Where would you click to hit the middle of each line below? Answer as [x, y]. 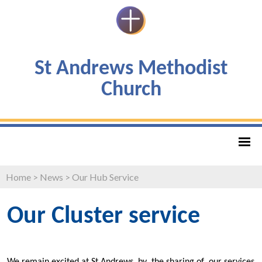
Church [131, 90]
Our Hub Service [105, 177]
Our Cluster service [104, 216]
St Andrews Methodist [131, 69]
